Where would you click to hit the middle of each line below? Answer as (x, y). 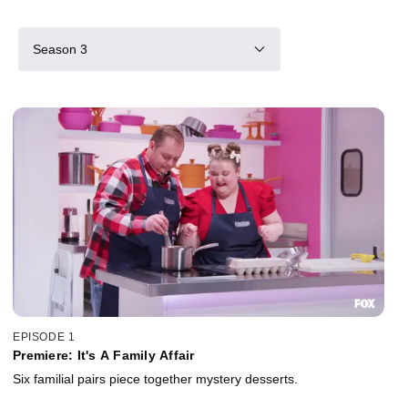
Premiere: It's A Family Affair (104, 355)
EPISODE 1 (44, 337)
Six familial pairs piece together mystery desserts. (155, 378)
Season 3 (60, 49)
